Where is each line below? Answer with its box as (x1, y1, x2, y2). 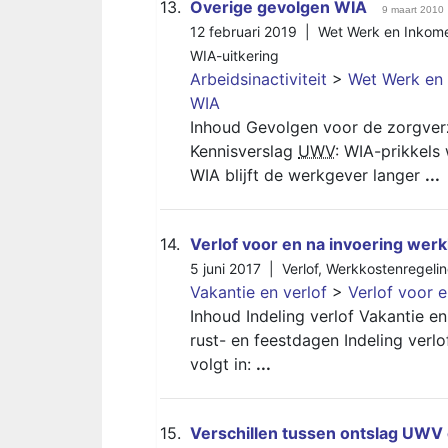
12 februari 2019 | (190, 23, 318, 40)
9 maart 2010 (382, 4, 444, 15)
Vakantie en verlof (190, 282, 327, 302)
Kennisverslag (190, 141, 298, 161)
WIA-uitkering (190, 47, 279, 64)
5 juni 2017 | (190, 260, 282, 277)
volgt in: (190, 354, 256, 374)
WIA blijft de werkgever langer (190, 165, 425, 185)
